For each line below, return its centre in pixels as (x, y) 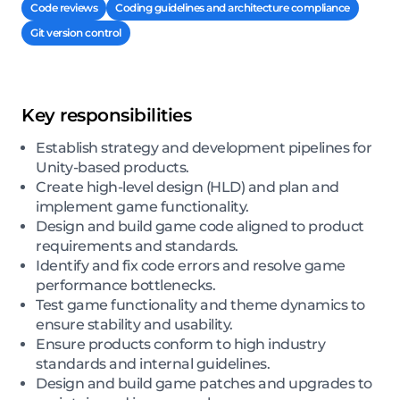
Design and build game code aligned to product (200, 226)
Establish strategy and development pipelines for (204, 147)
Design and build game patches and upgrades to (204, 383)
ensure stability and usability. (134, 324)
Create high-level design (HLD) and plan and (187, 187)
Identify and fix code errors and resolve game (191, 265)
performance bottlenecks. (125, 285)
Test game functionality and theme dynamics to (200, 304)
